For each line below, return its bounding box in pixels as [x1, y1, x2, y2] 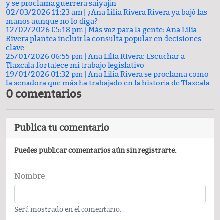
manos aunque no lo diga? [6, 17, 98, 26]
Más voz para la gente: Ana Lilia [88, 26, 197, 35]
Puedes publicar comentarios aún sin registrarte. [14, 146, 177, 155]
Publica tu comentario [14, 122, 109, 134]
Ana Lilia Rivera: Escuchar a [88, 52, 185, 61]
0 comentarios [6, 87, 81, 101]
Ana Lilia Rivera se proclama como [88, 70, 209, 79]
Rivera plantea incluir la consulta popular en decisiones [6, 34, 201, 44]
